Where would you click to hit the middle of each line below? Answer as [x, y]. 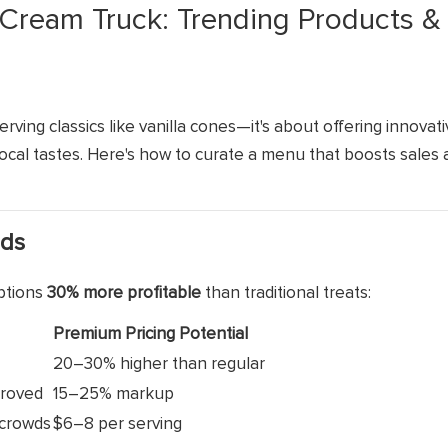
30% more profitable [123, 293]
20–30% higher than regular [158, 364]
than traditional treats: [285, 293]
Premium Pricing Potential [150, 334]
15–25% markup [113, 394]
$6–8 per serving [117, 424]
